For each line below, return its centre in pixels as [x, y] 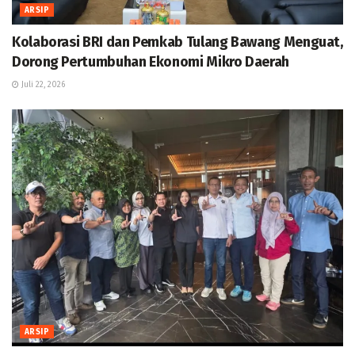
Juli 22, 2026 [42, 85]
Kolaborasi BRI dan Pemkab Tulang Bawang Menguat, [177, 42]
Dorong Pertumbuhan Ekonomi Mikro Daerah [151, 62]
